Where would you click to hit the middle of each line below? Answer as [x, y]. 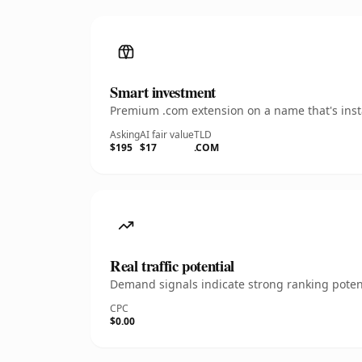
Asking [125, 135]
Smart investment [163, 92]
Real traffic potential [172, 265]
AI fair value [167, 135]
